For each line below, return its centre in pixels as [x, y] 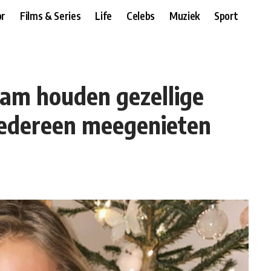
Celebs [140, 15]
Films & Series [51, 15]
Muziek [184, 15]
